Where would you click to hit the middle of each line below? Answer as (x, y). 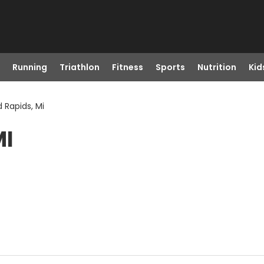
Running (29, 67)
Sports (170, 67)
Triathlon (79, 67)
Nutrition (217, 67)
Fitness (127, 67)
